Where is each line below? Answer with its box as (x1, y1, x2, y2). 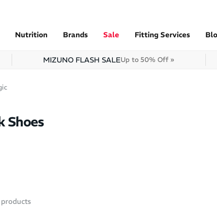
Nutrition (15, 30, 47, 39)
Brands (63, 30, 88, 39)
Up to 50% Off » (121, 55, 174, 64)
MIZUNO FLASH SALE (43, 55, 121, 64)
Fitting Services (135, 30, 190, 39)
